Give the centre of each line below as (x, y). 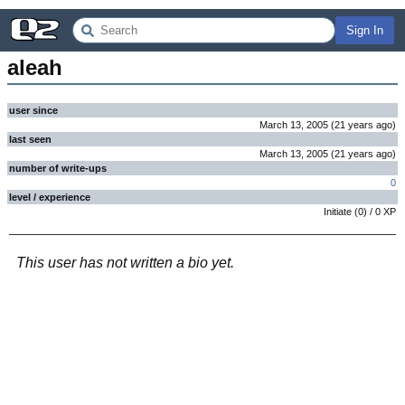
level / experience (50, 197)
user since (33, 110)
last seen (30, 139)
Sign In (365, 30)
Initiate (338, 212)
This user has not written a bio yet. (125, 263)
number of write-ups (58, 168)
